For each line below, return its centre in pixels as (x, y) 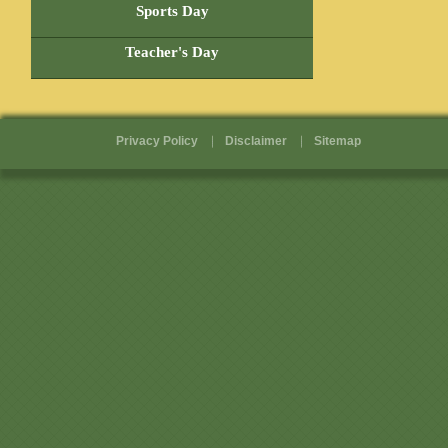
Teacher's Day (172, 52)
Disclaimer (256, 141)
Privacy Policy (157, 141)
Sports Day (172, 11)
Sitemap (337, 141)
